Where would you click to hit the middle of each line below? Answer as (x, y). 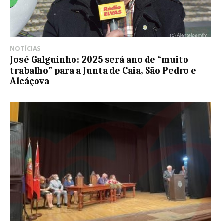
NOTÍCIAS (25, 48)
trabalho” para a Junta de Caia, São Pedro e (103, 70)
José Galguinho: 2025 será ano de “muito (99, 59)
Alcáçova (30, 81)
